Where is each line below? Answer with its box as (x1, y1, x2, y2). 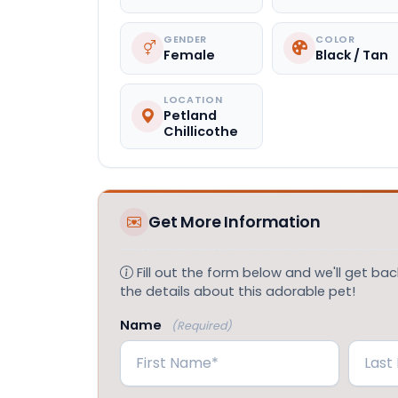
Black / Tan (315, 46, 389, 65)
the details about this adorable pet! (120, 282, 355, 300)
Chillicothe (163, 122, 238, 140)
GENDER (163, 32, 207, 46)
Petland (163, 106, 217, 124)
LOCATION (163, 92, 223, 107)
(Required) (171, 317, 233, 333)
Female (163, 46, 215, 65)
